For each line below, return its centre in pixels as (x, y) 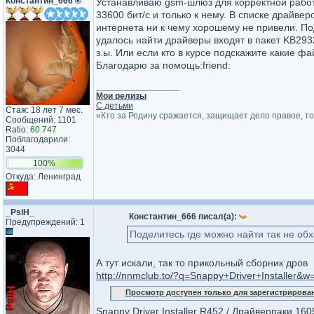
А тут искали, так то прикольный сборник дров (202, 263)
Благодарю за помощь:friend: (163, 65)
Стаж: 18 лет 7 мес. (44, 110)
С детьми (115, 106)
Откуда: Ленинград (43, 177)
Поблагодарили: (38, 139)
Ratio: (18, 130)
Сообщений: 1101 (41, 120)
